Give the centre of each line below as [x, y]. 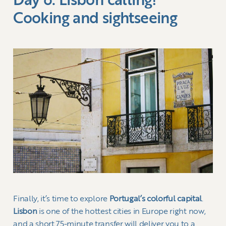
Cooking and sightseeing [95, 19]
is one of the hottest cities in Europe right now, [121, 212]
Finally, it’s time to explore [61, 199]
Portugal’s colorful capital [155, 199]
